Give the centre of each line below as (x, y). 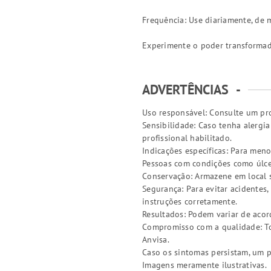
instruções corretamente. (190, 201)
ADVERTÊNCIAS (185, 90)
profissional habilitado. (187, 138)
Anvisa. (156, 240)
